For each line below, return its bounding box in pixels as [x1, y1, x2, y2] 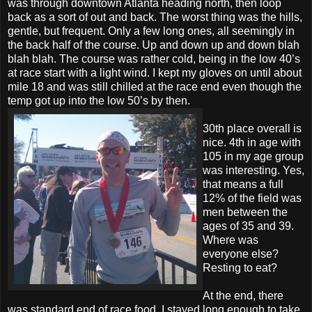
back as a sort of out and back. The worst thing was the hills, [8, 10, 302, 23]
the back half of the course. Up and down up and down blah [8, 38, 299, 51]
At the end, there [203, 289, 283, 302]
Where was [203, 233, 258, 246]
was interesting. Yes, [203, 164, 304, 176]
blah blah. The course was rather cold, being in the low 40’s [8, 52, 300, 65]
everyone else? [203, 247, 279, 260]
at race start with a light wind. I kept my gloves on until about [8, 66, 302, 79]
